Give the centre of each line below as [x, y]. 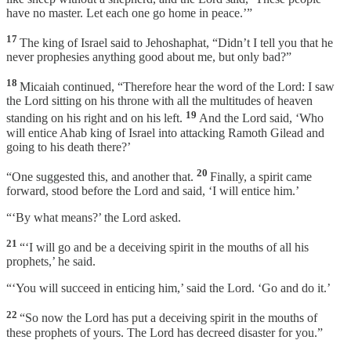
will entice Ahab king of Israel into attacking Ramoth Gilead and [165, 132]
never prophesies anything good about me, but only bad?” [149, 57]
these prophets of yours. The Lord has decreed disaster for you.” [165, 332]
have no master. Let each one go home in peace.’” [129, 13]
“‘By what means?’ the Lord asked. [94, 218]
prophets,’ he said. [51, 262]
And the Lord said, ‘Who [261, 118]
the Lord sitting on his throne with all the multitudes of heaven [159, 101]
